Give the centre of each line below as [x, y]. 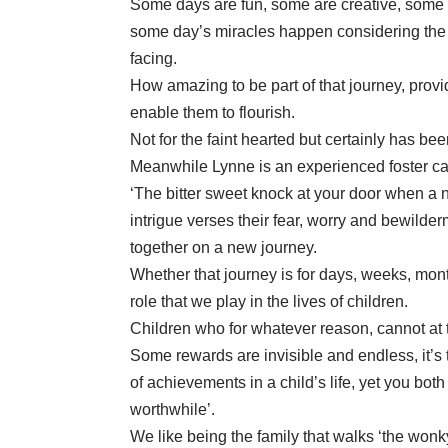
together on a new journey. [223, 247]
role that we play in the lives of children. [269, 301]
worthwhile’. [172, 409]
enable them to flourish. [212, 112]
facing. [153, 58]
